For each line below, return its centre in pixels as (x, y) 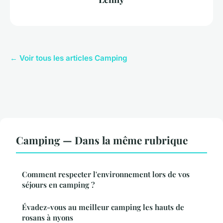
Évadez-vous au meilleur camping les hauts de (103, 207)
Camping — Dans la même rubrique (102, 140)
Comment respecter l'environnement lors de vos (106, 174)
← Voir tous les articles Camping (69, 58)
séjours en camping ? (58, 185)
